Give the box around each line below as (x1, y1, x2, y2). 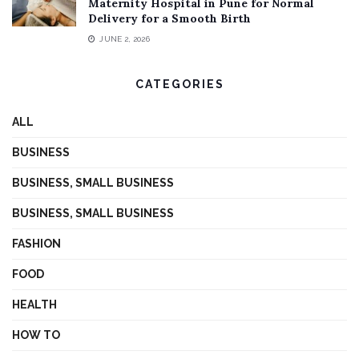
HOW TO (12, 329, 60, 342)
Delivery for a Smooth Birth (88, 11, 251, 26)
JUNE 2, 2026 (97, 34, 150, 44)
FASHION (12, 237, 61, 251)
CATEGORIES (135, 78, 224, 91)
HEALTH (12, 298, 57, 312)
